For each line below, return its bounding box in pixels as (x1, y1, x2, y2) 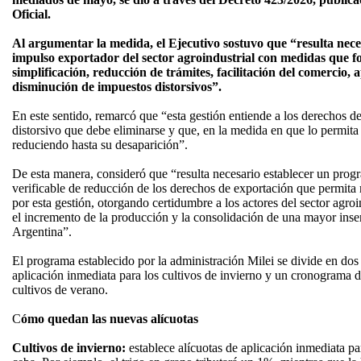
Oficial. (12, 7, 51, 21)
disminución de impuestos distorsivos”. (12, 80, 222, 93)
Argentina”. (12, 225, 72, 239)
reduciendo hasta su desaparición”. (12, 138, 188, 151)
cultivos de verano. (12, 283, 108, 297)
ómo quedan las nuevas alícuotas (21, 312, 198, 326)
